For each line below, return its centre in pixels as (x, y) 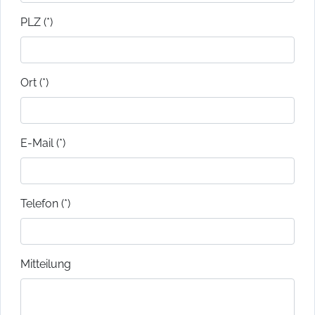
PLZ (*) (37, 22)
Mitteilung (46, 264)
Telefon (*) (45, 203)
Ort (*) (34, 82)
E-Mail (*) (43, 143)
